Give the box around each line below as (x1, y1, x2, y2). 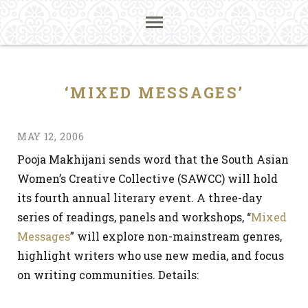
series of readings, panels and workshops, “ (17, 210, 251, 224)
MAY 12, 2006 (17, 130, 85, 143)
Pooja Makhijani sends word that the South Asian (17, 152, 289, 166)
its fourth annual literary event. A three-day (17, 190, 263, 205)
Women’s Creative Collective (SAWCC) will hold (17, 171, 278, 186)
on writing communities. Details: (17, 267, 199, 282)
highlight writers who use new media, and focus (17, 248, 284, 263)
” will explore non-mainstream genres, (70, 229, 282, 243)
